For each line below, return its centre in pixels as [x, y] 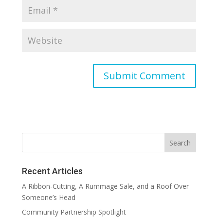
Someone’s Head [48, 197]
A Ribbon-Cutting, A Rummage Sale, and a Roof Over [105, 186]
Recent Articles [52, 171]
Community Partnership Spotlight [74, 212]
